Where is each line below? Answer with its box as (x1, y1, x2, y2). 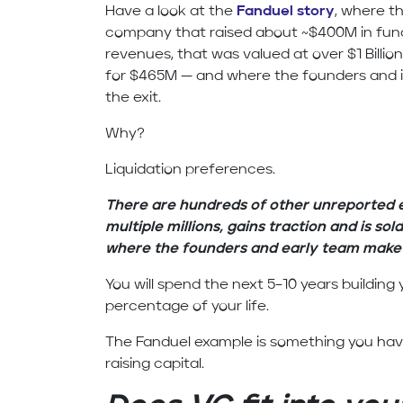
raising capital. (105, 357, 205, 372)
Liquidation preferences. (105, 163, 276, 178)
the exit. (105, 91, 162, 106)
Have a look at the (105, 4, 237, 20)
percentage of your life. (105, 300, 270, 315)
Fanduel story (237, 4, 336, 20)
